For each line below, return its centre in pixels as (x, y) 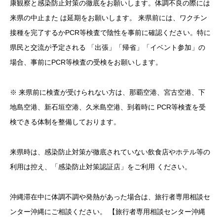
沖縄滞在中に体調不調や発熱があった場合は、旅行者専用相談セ (110, 197)
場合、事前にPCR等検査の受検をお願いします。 (86, 62)
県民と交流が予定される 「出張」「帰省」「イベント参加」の (108, 48)
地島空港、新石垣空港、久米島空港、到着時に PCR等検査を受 (108, 107)
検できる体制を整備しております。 (65, 122)
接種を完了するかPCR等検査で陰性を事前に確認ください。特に (110, 33)
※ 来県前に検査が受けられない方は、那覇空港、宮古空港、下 (108, 92)
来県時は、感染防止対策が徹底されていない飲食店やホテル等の (110, 152)
